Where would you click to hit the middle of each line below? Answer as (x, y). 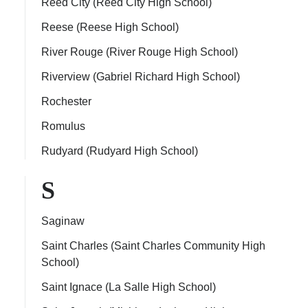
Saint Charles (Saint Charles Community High (153, 246)
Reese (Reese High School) (110, 27)
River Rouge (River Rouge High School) (140, 52)
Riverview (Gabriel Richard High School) (141, 77)
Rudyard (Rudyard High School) (120, 151)
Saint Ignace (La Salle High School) (129, 287)
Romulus (63, 126)
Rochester (66, 101)
